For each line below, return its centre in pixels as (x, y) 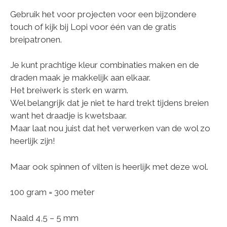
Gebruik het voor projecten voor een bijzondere (103, 14)
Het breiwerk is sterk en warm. (69, 90)
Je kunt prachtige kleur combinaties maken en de (105, 65)
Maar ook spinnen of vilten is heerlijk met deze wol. (109, 166)
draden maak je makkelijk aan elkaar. (80, 78)
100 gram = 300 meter (52, 192)
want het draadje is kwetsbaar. (68, 116)
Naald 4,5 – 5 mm (44, 218)
